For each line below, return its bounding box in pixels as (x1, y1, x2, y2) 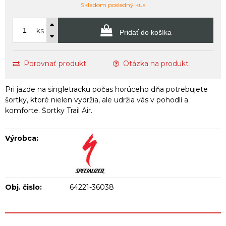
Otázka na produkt (123, 59, 189, 68)
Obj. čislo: (5, 182, 42, 192)
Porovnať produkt (24, 59, 86, 68)
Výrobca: (5, 133, 38, 143)
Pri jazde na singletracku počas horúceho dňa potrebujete (5, 84, 208, 94)
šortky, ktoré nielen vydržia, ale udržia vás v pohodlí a (5, 95, 188, 104)
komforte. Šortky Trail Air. (5, 105, 92, 115)
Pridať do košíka (117, 28, 172, 36)
